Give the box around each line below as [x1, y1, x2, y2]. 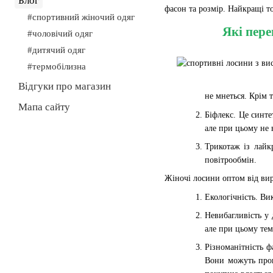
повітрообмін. [205, 155, 257, 165]
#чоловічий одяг [27, 29, 93, 38]
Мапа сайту [18, 101, 70, 113]
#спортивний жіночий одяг [27, 12, 135, 22]
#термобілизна [27, 62, 86, 71]
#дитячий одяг [27, 45, 85, 55]
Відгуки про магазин [18, 80, 111, 92]
